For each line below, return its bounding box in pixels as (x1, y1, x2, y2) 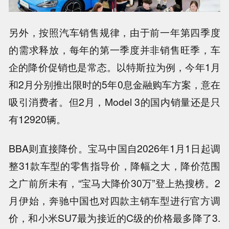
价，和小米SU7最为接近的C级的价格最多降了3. (9, 210, 220, 225)
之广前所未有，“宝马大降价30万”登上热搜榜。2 (9, 175, 220, 190)
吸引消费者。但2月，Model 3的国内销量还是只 (9, 95, 220, 109)
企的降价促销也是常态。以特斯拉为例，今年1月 (9, 60, 220, 74)
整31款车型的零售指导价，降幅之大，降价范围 (9, 158, 220, 173)
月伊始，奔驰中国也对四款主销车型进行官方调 (9, 193, 220, 208)
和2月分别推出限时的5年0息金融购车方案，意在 (9, 77, 220, 91)
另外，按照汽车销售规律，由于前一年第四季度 (9, 25, 220, 39)
